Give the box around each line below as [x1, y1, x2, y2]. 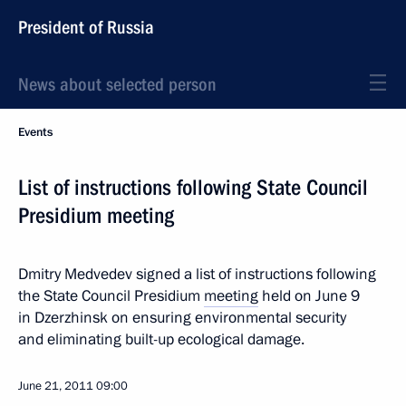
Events [18, 124, 53, 140]
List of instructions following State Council [18, 175, 368, 200]
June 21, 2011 [18, 378, 93, 394]
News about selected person [18, 73, 217, 95]
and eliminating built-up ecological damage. [18, 329, 304, 350]
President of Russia [18, 16, 154, 38]
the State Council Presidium [18, 285, 204, 306]
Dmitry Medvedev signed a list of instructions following [18, 264, 376, 285]
